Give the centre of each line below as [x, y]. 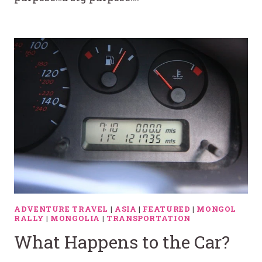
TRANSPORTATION [148, 218]
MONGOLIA [75, 218]
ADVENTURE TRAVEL [61, 209]
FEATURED [167, 209]
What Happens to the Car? [122, 242]
